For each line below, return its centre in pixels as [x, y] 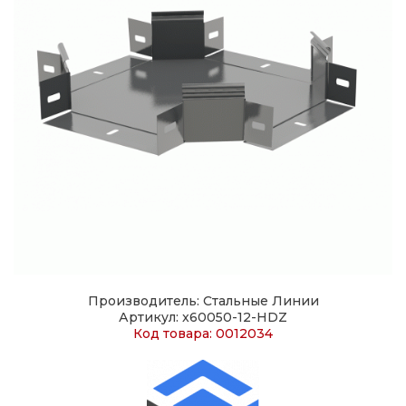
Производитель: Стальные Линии [203, 301]
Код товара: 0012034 [203, 333]
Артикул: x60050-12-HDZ [203, 317]
